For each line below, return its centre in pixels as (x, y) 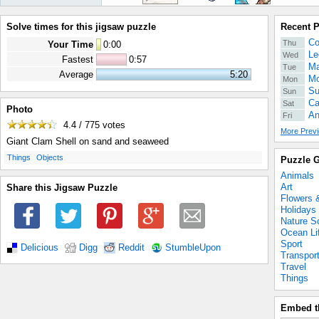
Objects (50, 158)
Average (76, 74)
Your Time (70, 45)
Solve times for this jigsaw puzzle (81, 27)
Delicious (40, 247)
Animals (297, 176)
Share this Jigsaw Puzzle (62, 188)
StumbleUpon (193, 247)
